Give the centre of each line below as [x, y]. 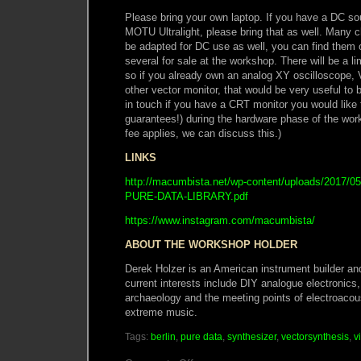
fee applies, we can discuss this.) [203, 133]
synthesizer [252, 336]
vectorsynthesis [315, 336]
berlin [163, 336]
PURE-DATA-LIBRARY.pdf [187, 196]
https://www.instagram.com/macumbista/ [220, 220]
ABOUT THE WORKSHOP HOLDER [211, 244]
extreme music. [161, 312]
